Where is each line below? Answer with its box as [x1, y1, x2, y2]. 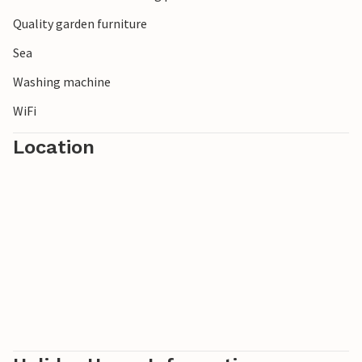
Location [13, 136, 95, 158]
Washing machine [13, 74, 111, 90]
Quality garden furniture [13, 15, 147, 32]
